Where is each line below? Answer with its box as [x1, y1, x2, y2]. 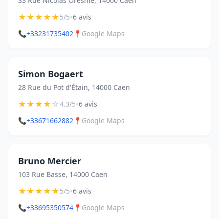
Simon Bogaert [18, 68, 83, 80]
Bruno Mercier [18, 155, 81, 167]
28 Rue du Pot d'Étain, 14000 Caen [18, 83, 130, 92]
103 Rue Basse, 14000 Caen [18, 170, 108, 179]
